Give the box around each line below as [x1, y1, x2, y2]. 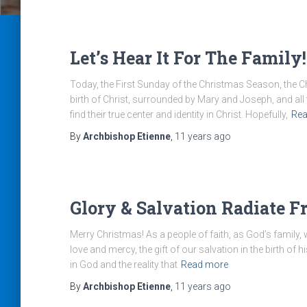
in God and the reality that [70, 259, 177, 270]
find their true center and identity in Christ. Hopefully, [70, 109, 288, 120]
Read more [181, 259, 228, 270]
